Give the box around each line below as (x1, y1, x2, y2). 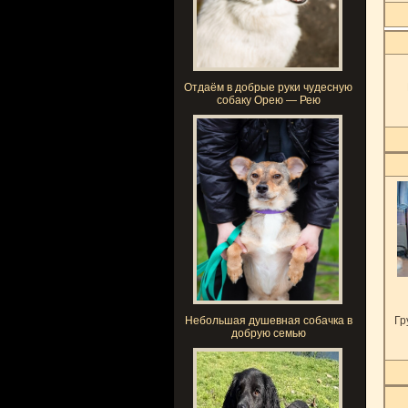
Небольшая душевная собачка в (184, 314, 352, 327)
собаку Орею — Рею (216, 94, 321, 107)
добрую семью (230, 327, 306, 340)
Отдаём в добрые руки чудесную (184, 81, 352, 94)
